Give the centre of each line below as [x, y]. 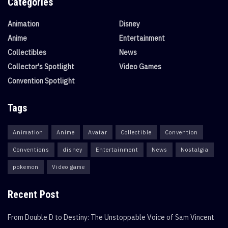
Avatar [98, 132]
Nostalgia [195, 150]
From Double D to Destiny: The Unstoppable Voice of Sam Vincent [111, 217]
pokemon [26, 167]
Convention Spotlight [41, 81]
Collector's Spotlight [41, 67]
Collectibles [27, 52]
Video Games [140, 67]
